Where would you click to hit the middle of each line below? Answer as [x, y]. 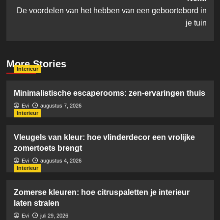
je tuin [196, 23]
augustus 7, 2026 [61, 105]
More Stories [36, 64]
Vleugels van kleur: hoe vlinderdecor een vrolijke [104, 137]
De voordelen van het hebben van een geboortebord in [111, 10]
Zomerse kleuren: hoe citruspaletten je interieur [101, 192]
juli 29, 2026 [54, 215]
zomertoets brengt [48, 148]
